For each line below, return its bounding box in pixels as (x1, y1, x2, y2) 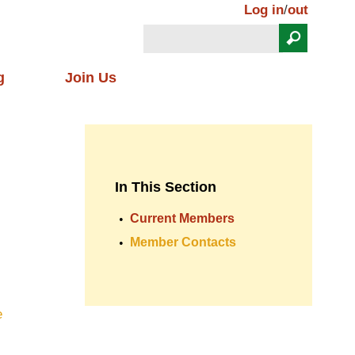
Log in (244, 2, 284, 17)
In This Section (115, 179, 217, 195)
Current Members (130, 212, 235, 225)
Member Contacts (130, 235, 237, 249)
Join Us (64, 70, 116, 86)
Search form (145, 49, 229, 65)
